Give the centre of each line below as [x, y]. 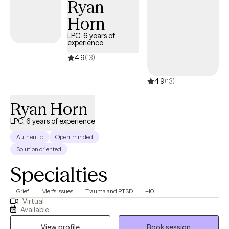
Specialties [59, 174]
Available [35, 209]
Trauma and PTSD [109, 191]
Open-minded [74, 136]
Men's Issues [57, 191]
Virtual [33, 201]
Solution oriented [39, 149]
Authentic [30, 136]
